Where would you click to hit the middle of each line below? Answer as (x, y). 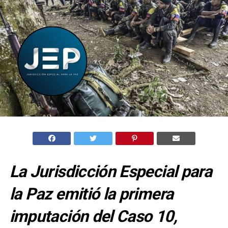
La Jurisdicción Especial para (111, 171)
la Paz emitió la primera (91, 194)
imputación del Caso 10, (93, 216)
